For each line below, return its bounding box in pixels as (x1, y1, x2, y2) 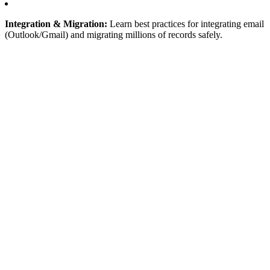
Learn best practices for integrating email (107, 18, 264, 29)
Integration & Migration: (5, 18, 107, 29)
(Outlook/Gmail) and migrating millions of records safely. (5, 29, 222, 40)
